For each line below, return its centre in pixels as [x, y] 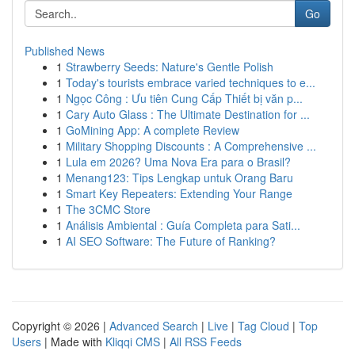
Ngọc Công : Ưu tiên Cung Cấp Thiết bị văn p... [184, 98]
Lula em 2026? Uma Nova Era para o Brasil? [178, 162]
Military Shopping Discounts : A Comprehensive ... [191, 146]
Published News [65, 51]
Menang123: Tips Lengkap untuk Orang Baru [179, 177]
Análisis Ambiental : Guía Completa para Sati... [183, 225]
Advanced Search [154, 326]
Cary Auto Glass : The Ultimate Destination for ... [188, 114]
